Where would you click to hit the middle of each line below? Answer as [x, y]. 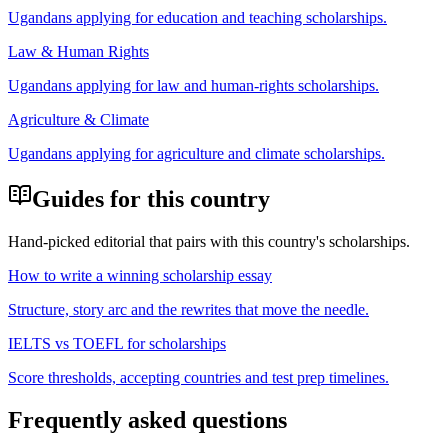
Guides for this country [151, 199]
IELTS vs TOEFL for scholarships [117, 343]
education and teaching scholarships [270, 18]
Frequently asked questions [147, 419]
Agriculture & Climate [78, 120]
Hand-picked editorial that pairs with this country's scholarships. [209, 241]
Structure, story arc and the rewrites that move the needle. [188, 309]
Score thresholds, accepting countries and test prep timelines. [198, 377]
